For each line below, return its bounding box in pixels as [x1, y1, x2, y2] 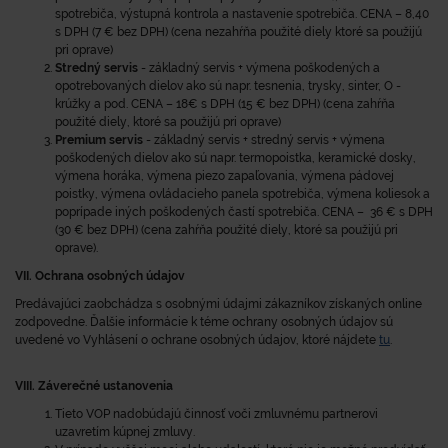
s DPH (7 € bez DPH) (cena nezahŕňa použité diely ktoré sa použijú [55, 25, 422, 39]
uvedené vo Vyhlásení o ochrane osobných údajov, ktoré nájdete [15, 333, 376, 347]
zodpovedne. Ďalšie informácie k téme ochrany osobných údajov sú [15, 315, 393, 329]
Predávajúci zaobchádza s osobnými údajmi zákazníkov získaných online [15, 297, 422, 311]
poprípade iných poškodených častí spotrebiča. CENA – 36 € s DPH [55, 205, 433, 219]
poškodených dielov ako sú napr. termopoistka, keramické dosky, [55, 151, 416, 165]
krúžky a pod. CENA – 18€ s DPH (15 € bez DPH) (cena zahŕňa [55, 97, 395, 111]
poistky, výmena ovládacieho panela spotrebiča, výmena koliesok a [55, 187, 430, 201]
